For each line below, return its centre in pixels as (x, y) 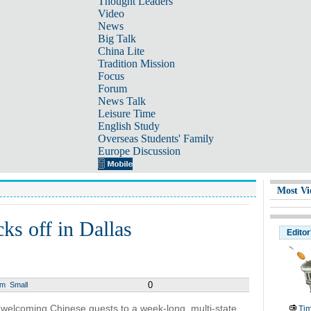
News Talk (121, 101)
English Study (128, 126)
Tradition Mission (136, 64)
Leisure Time (126, 114)
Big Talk (117, 39)
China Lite (121, 51)
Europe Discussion (139, 151)
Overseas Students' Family (155, 138)
